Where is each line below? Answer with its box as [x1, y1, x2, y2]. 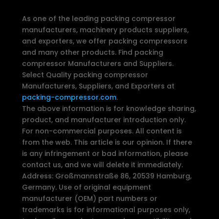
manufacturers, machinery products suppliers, [22, 24, 189, 35]
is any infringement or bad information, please [22, 148, 188, 158]
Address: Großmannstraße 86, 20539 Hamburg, [22, 171, 192, 181]
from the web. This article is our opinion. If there [22, 137, 192, 147]
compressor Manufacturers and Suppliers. [22, 58, 174, 68]
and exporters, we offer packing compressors [22, 36, 187, 46]
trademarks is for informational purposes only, [22, 204, 190, 215]
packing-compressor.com [22, 92, 116, 102]
